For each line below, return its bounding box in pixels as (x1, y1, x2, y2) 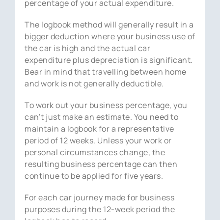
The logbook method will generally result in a (25, 19, 194, 30)
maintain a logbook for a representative (25, 123, 174, 134)
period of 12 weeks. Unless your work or (25, 135, 172, 146)
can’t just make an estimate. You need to (25, 111, 179, 122)
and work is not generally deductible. (25, 78, 164, 89)
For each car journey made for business (25, 192, 175, 203)
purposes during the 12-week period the (25, 203, 175, 215)
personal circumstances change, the (25, 146, 165, 158)
